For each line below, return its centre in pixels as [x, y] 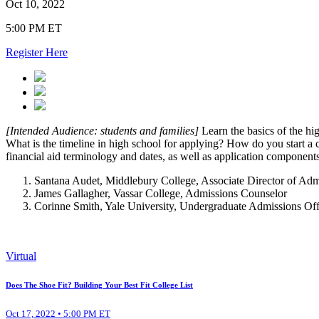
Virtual [21, 256]
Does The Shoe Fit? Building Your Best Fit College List [99, 284]
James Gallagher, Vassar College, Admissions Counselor [161, 193]
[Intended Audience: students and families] [104, 130]
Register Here [37, 52]
